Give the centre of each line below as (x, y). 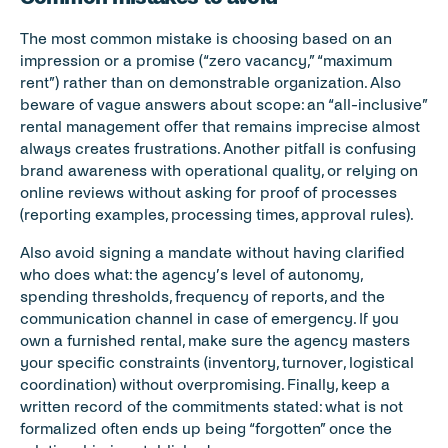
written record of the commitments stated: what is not (211, 406)
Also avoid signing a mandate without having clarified (212, 252)
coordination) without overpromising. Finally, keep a (205, 384)
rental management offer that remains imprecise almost (220, 126)
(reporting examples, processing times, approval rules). (217, 214)
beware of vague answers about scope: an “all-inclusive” (223, 104)
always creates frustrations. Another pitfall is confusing (218, 148)
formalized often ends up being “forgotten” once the (206, 428)
